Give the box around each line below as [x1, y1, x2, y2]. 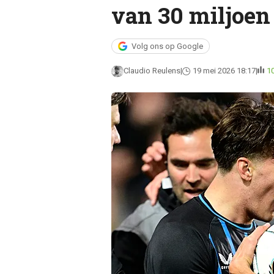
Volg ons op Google [131, 42, 203, 51]
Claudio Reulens [123, 66, 180, 75]
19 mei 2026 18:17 [192, 66, 256, 75]
